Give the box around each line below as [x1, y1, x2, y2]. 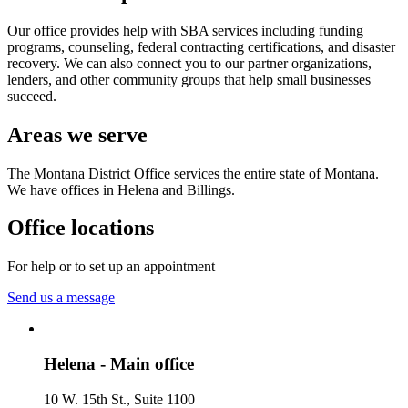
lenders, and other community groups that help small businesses [7, 71, 371, 87]
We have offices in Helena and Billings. [7, 181, 235, 198]
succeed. [7, 87, 56, 104]
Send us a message [7, 290, 115, 306]
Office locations [7, 216, 154, 240]
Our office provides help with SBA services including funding [7, 22, 363, 38]
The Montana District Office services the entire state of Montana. [7, 165, 379, 181]
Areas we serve [7, 122, 148, 147]
